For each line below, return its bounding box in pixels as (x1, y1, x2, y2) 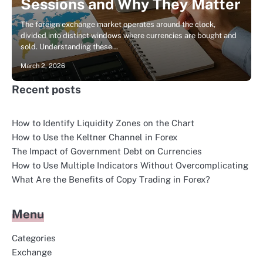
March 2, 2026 (21, 62, 65, 70)
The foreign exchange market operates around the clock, (21, 20, 215, 29)
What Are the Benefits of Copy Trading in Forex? (12, 174, 210, 184)
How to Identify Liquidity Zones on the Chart (12, 118, 194, 128)
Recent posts (12, 83, 81, 96)
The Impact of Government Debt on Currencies (12, 146, 202, 156)
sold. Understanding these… (21, 42, 118, 51)
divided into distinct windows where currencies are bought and (21, 31, 237, 40)
